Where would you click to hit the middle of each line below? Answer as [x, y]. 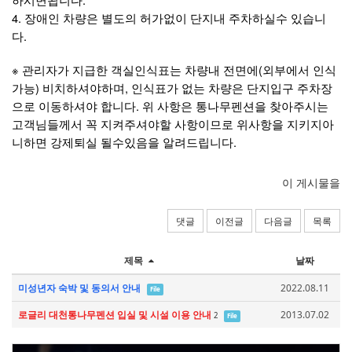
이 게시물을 [311, 183]
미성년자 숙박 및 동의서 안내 [79, 288]
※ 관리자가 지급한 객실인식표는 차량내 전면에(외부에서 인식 [174, 70]
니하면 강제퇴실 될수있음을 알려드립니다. [124, 142]
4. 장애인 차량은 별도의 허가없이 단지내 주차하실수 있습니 [169, 18]
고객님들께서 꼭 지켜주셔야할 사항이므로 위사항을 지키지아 [173, 124]
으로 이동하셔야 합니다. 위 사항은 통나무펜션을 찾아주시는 [170, 106]
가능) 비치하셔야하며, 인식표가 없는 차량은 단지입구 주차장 [172, 88]
